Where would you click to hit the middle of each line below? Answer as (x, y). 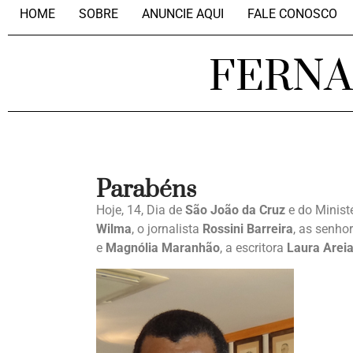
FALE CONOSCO (292, 14)
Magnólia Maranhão (163, 248)
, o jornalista (167, 229)
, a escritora (253, 248)
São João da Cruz (235, 210)
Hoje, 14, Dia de (141, 210)
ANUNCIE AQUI (183, 14)
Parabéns (146, 190)
